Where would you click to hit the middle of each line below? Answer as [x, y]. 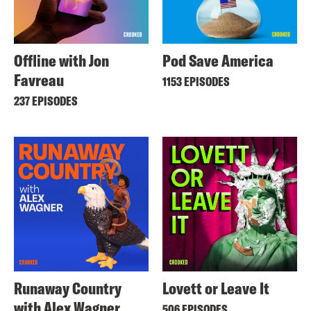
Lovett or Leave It [216, 288]
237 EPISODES [46, 101]
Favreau [39, 80]
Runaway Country [68, 288]
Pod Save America [218, 61]
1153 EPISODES [196, 82]
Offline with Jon [61, 61]
